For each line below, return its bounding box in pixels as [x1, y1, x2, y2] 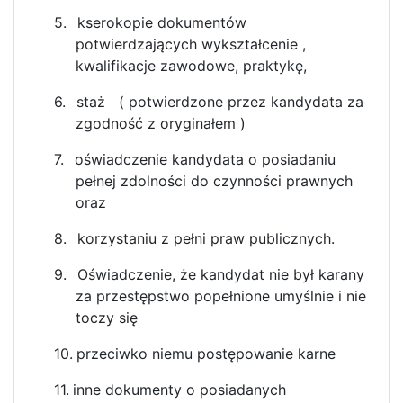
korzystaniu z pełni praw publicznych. [77, 228, 335, 247]
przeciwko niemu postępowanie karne [76, 344, 336, 363]
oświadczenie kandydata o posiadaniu [75, 149, 336, 168]
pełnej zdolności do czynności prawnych [76, 171, 353, 190]
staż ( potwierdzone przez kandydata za [76, 92, 363, 111]
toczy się [76, 308, 138, 327]
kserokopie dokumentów [77, 13, 246, 31]
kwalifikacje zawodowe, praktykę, [76, 56, 307, 75]
